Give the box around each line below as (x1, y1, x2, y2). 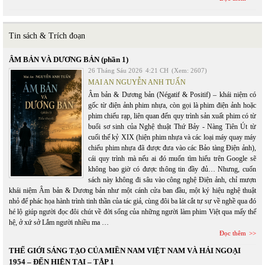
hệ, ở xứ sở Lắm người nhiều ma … (9, 218, 109, 227)
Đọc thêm (219, 230, 246, 237)
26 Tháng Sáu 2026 (88, 67, 143, 74)
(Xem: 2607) (172, 67, 207, 74)
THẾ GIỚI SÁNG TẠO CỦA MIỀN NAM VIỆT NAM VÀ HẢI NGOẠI (9, 246, 241, 255)
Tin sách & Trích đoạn (9, 31, 85, 40)
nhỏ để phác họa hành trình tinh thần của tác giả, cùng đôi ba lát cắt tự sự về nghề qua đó (9, 197, 256, 205)
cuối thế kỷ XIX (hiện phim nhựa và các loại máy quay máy (88, 133, 256, 141)
